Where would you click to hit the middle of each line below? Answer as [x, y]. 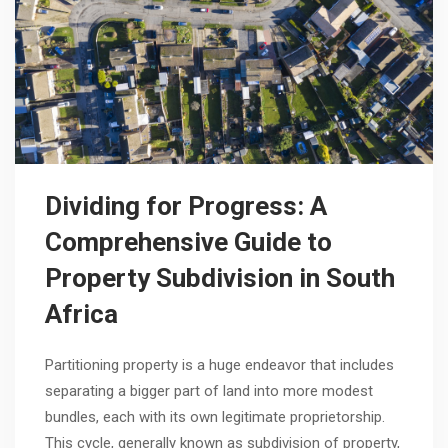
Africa [81, 314]
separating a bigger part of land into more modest [209, 391]
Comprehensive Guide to [188, 242]
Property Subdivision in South [220, 278]
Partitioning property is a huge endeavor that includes [219, 365]
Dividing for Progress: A [186, 206]
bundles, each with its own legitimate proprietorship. [215, 417]
